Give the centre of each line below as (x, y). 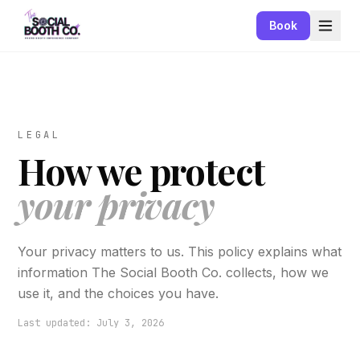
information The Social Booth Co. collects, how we (174, 272)
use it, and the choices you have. (119, 293)
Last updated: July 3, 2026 (91, 323)
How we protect (141, 171)
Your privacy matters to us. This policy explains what (180, 252)
